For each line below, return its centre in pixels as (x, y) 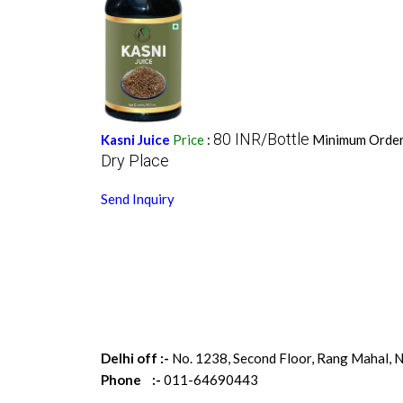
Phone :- (130, 380)
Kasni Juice (135, 140)
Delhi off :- (134, 358)
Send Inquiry (137, 199)
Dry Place (134, 161)
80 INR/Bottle (261, 139)
